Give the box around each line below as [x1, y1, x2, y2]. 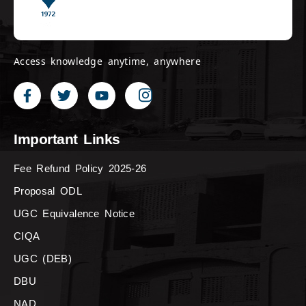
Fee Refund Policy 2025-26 [14, 163, 147, 175]
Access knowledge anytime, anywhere [14, 55, 201, 68]
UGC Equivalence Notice [14, 208, 135, 220]
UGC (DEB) [14, 253, 72, 265]
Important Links [14, 131, 120, 148]
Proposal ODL [14, 185, 82, 197]
